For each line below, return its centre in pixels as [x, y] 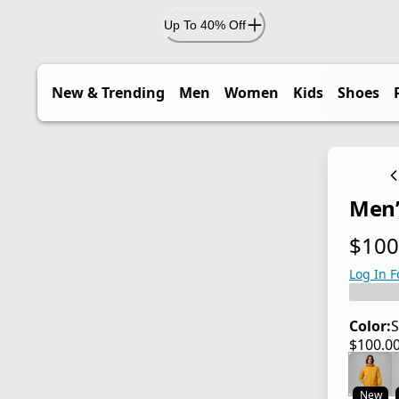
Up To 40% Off [205, 24]
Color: [370, 326]
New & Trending [108, 93]
